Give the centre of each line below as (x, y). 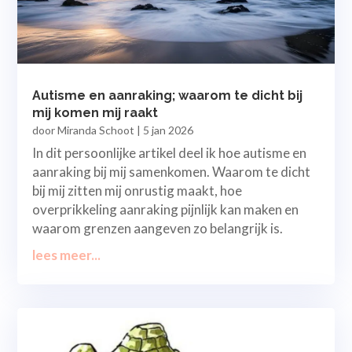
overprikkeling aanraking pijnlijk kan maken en (166, 209)
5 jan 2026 (169, 130)
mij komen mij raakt (95, 112)
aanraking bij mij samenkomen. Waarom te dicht (172, 171)
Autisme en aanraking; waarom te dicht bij (168, 95)
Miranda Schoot (96, 130)
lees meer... (67, 255)
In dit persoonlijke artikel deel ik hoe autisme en (170, 152)
